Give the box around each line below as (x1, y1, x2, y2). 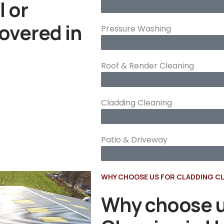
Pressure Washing (101, 23, 171, 35)
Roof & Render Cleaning (101, 60, 194, 72)
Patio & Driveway (101, 134, 167, 146)
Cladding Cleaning (101, 97, 172, 109)
